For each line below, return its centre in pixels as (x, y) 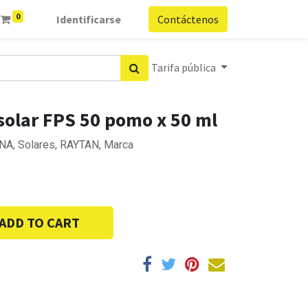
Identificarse (89, 19)
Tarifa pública (185, 67)
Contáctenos (188, 19)
